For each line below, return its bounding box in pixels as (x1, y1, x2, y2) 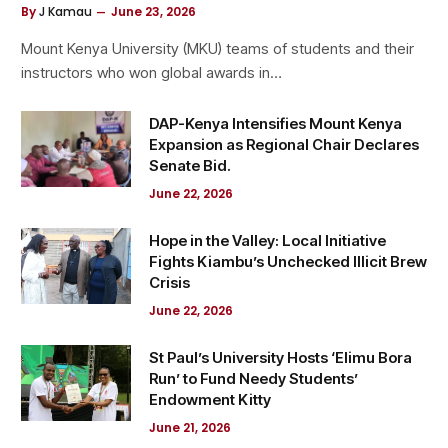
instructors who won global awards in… (21, 62, 282, 82)
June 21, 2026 (149, 418, 231, 436)
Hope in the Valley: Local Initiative (149, 230, 386, 250)
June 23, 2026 (111, 2, 196, 20)
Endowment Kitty (149, 389, 271, 409)
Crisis (149, 272, 190, 292)
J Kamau (39, 2, 92, 20)
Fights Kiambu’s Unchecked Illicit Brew (149, 251, 427, 271)
